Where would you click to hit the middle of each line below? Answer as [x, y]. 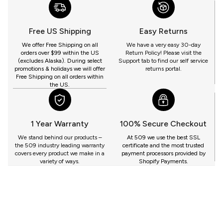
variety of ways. [60, 162]
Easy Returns [163, 31]
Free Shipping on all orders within [60, 77]
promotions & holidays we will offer [60, 69]
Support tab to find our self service [163, 61]
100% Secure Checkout [163, 124]
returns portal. [163, 69]
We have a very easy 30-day [163, 45]
